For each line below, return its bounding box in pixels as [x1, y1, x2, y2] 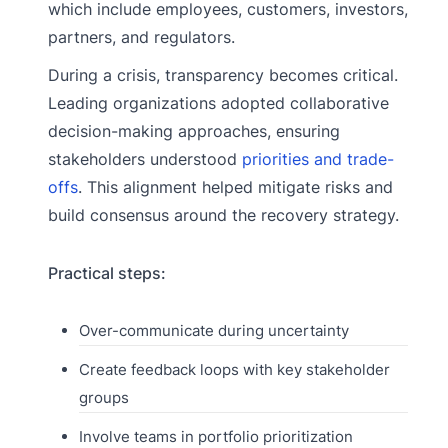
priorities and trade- [242, 149, 394, 170]
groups [78, 388, 129, 408]
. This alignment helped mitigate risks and [78, 177, 393, 198]
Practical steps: [48, 263, 166, 284]
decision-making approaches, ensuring [48, 121, 340, 142]
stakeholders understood [48, 149, 242, 170]
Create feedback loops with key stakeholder [78, 360, 390, 380]
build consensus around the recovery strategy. [48, 205, 399, 226]
